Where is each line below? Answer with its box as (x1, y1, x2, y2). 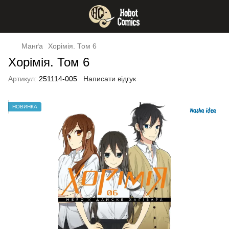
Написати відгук (83, 75, 136, 83)
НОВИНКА (12, 104, 37, 109)
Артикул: (8, 75, 37, 83)
